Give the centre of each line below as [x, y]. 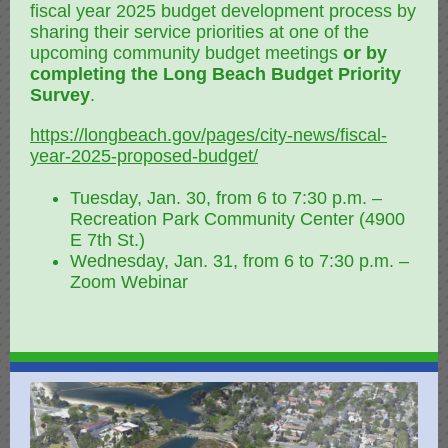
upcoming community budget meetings [186, 53]
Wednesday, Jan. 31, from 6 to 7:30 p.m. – [239, 261]
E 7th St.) [107, 240]
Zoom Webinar [129, 282]
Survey [60, 95]
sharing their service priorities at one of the [199, 32]
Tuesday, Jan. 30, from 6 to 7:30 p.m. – [226, 198]
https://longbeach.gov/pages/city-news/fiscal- [208, 135]
